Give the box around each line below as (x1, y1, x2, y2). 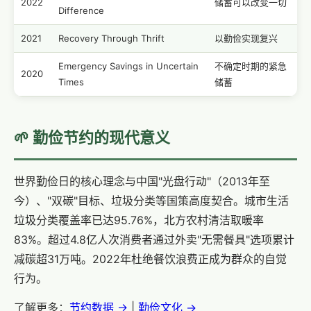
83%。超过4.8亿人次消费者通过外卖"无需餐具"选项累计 (14, 233, 294, 246)
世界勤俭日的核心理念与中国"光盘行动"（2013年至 (14, 174, 270, 188)
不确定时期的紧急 (215, 60, 287, 72)
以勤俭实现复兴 (215, 33, 278, 44)
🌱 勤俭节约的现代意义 (14, 128, 170, 146)
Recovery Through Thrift (58, 33, 165, 44)
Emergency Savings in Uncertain (58, 60, 199, 72)
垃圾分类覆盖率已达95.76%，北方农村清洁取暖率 (14, 213, 264, 227)
